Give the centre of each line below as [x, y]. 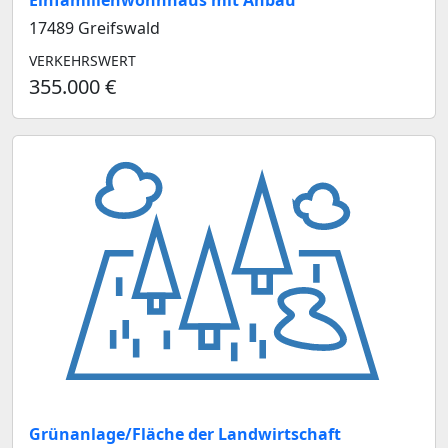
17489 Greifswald [94, 28]
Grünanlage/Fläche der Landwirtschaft [185, 434]
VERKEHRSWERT [82, 61]
